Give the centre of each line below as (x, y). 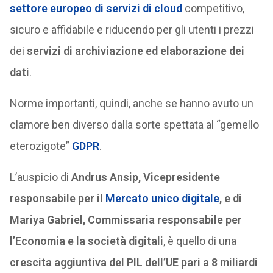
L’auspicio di (40, 177)
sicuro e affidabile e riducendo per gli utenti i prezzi (132, 30)
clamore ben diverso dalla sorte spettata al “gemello (134, 125)
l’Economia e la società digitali (86, 241)
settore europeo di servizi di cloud (96, 8)
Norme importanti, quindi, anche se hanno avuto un (131, 103)
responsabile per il (57, 198)
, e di (230, 198)
